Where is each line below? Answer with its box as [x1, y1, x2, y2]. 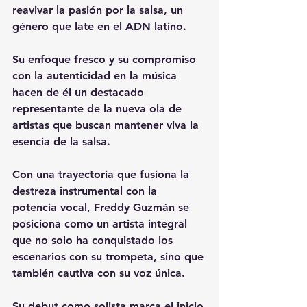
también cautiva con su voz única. [12, 267, 185, 280]
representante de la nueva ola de [12, 102, 185, 115]
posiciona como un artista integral [12, 217, 191, 230]
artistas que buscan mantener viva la [12, 119, 202, 132]
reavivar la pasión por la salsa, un [12, 3, 186, 16]
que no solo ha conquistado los [12, 234, 176, 247]
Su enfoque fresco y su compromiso [12, 53, 199, 66]
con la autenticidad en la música [12, 69, 180, 82]
